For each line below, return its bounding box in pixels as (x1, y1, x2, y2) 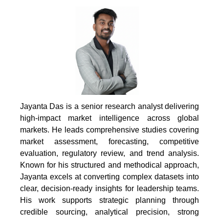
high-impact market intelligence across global (20, 114, 199, 123)
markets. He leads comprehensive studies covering (20, 126, 199, 134)
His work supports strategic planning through (20, 196, 199, 205)
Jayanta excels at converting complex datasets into (20, 173, 199, 181)
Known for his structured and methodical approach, (20, 161, 199, 170)
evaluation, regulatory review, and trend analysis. (20, 149, 199, 158)
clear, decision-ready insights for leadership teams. (20, 184, 199, 193)
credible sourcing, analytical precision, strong (20, 208, 199, 217)
